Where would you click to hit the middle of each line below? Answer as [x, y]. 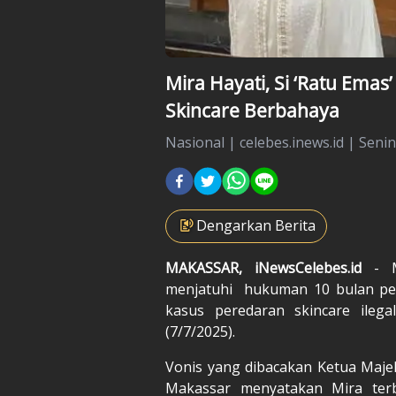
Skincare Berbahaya [252, 110]
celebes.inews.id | [299, 142]
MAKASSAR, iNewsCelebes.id [264, 267]
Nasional [195, 142]
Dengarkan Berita [256, 225]
